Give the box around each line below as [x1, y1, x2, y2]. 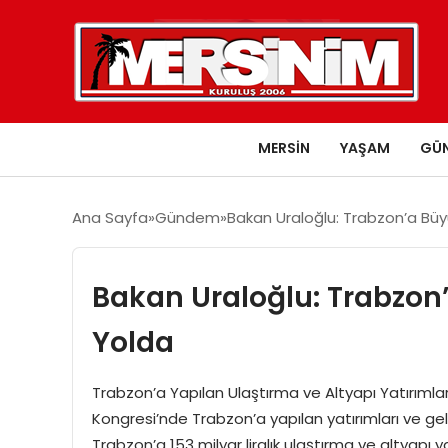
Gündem [155, 206, 220, 228]
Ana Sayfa [72, 206, 148, 228]
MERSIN [258, 137, 310, 158]
